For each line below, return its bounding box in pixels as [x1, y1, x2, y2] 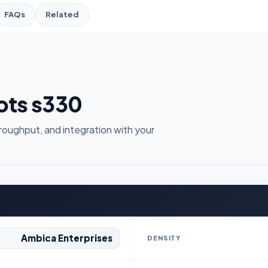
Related [45, 9, 79, 19]
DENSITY [147, 233, 182, 242]
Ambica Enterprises [21, 232, 112, 243]
